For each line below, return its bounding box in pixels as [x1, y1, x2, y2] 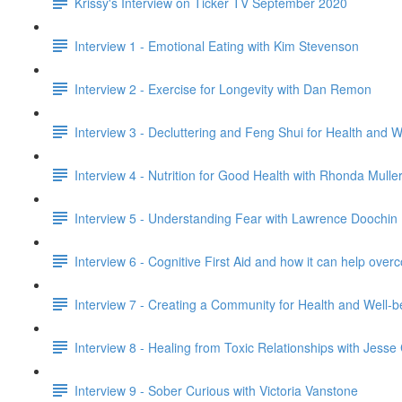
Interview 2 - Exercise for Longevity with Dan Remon [74, 79, 371, 98]
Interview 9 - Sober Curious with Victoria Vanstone [74, 380, 358, 399]
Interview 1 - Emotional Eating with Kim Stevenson [74, 36, 359, 55]
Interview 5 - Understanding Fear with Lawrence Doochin [74, 208, 398, 227]
